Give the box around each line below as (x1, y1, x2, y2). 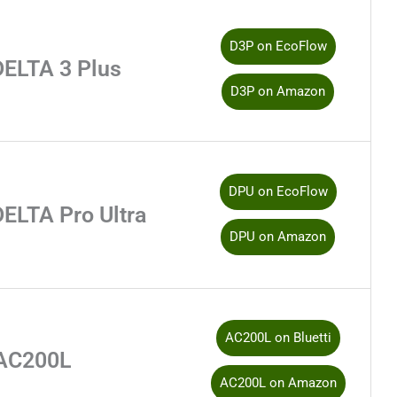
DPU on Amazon (230, 229, 326, 245)
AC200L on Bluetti (224, 330, 331, 346)
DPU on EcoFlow (228, 183, 328, 200)
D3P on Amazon (230, 83, 325, 100)
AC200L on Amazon (219, 375, 337, 392)
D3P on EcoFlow (229, 38, 327, 55)
